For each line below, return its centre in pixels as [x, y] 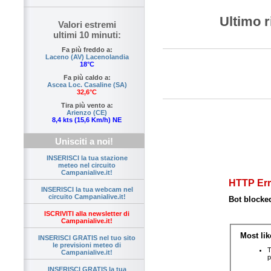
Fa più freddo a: [87, 50]
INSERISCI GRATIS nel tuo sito [87, 238]
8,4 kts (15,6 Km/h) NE [87, 120]
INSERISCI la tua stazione [87, 158]
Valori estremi [87, 25]
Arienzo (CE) [87, 113]
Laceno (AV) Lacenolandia [87, 57]
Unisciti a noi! [84, 142]
